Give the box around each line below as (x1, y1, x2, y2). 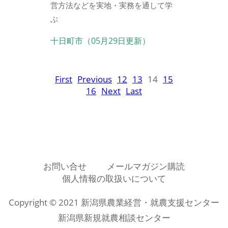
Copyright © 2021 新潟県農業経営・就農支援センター (9, 196, 219, 208)
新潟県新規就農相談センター (58, 211, 170, 223)
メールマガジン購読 (107, 160, 185, 172)
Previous (77, 73, 112, 85)
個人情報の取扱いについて (62, 172, 166, 184)
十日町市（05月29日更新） (50, 35, 150, 46)
